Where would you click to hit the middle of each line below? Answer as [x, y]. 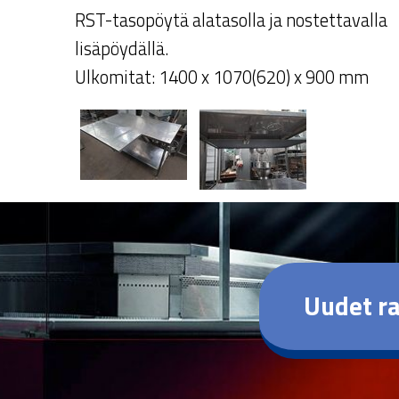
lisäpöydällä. [121, 49]
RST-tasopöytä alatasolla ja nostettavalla [231, 20]
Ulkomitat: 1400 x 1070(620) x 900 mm [221, 77]
